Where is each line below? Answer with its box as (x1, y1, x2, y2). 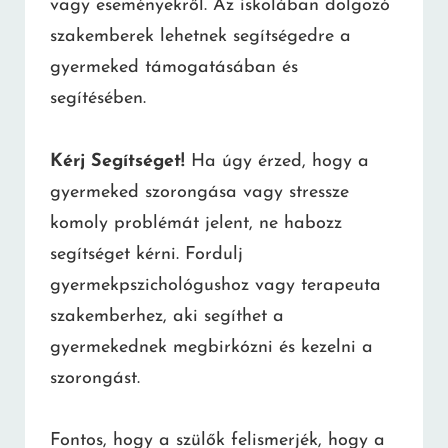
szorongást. (50, 368, 140, 388)
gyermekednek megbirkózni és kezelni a (50, 337, 373, 357)
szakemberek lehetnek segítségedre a (50, 27, 351, 47)
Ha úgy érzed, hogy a (185, 151, 369, 171)
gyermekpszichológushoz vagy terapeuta (50, 275, 381, 295)
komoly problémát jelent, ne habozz (50, 213, 342, 233)
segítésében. (50, 89, 146, 109)
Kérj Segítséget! (50, 151, 185, 171)
